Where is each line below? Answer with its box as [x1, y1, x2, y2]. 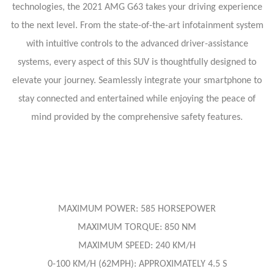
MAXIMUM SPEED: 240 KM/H [78, 241, 196, 251]
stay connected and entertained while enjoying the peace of [18, 94, 256, 104]
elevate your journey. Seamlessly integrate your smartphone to [12, 76, 262, 86]
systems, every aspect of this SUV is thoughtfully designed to [18, 57, 256, 67]
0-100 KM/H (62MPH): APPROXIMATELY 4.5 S [47, 259, 227, 269]
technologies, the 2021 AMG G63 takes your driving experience [12, 2, 262, 12]
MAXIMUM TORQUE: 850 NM [78, 223, 196, 232]
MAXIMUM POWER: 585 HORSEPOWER [58, 204, 216, 214]
